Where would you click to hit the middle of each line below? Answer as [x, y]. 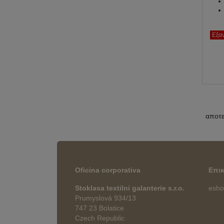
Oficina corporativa [108, 170]
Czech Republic [100, 218]
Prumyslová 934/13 [105, 198]
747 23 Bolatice [99, 208]
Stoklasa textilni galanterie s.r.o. [130, 188]
